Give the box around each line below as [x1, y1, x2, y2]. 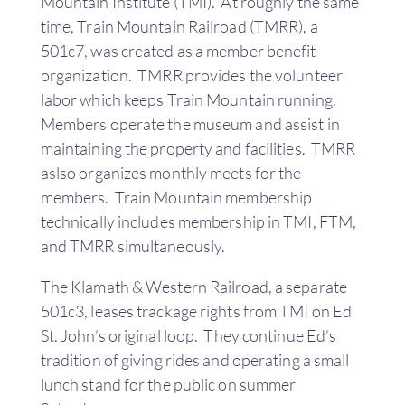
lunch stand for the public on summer [40, 373, 297, 394]
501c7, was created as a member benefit [40, 40, 316, 61]
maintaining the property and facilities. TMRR [40, 137, 356, 158]
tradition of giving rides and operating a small [40, 349, 350, 370]
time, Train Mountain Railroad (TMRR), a [40, 15, 318, 36]
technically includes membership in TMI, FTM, [40, 211, 357, 231]
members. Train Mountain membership [40, 186, 313, 207]
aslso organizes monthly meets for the [40, 162, 302, 183]
